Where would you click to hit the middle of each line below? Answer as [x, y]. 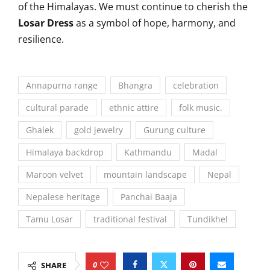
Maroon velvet [55, 174]
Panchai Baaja [149, 197]
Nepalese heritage [63, 197]
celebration [196, 85]
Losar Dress [46, 23]
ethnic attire [134, 108]
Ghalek [40, 130]
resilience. [41, 39]
